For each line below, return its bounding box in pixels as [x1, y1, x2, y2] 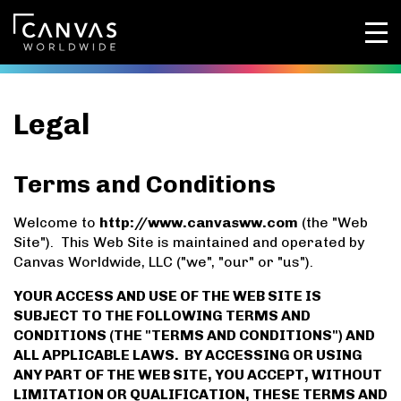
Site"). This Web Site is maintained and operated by [13, 234, 364, 252]
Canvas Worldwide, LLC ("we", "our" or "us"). [13, 253, 313, 271]
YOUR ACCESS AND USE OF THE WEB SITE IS [13, 287, 321, 305]
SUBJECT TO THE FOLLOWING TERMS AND [13, 307, 311, 325]
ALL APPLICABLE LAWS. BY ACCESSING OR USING [13, 346, 363, 364]
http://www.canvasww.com [99, 214, 298, 232]
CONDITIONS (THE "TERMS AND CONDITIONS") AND [13, 327, 375, 345]
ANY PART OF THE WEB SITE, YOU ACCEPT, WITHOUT [13, 366, 382, 384]
